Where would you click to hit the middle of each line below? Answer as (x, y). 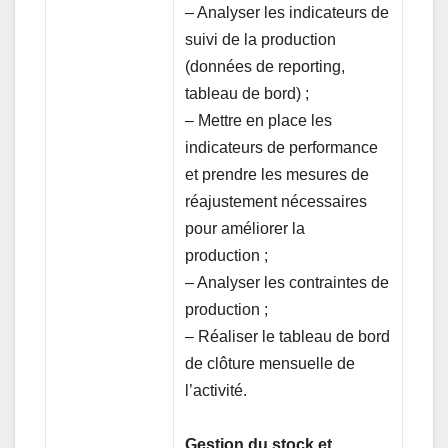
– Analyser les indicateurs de (287, 12)
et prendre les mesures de (277, 174)
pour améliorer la (245, 228)
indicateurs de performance (282, 147)
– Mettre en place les (259, 120)
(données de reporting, (265, 66)
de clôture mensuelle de (270, 363)
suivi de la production (261, 39)
